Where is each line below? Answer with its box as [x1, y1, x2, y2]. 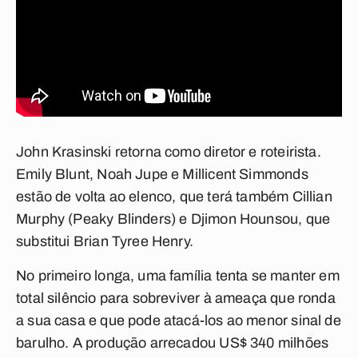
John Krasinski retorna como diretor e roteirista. [16, 144, 321, 160]
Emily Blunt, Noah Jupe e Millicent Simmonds [16, 166, 308, 182]
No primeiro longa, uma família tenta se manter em [16, 268, 340, 284]
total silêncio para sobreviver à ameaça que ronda [16, 290, 336, 306]
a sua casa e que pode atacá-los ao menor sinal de [16, 312, 341, 328]
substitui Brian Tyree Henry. [16, 233, 194, 249]
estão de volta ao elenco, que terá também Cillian [16, 189, 332, 205]
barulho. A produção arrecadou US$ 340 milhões [16, 335, 329, 351]
